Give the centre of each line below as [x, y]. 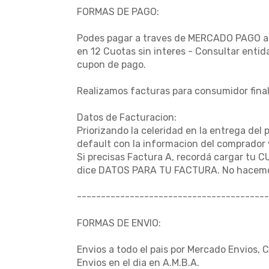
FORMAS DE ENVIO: [119, 223]
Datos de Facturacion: [127, 117]
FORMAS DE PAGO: [118, 12]
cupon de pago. [111, 65]
